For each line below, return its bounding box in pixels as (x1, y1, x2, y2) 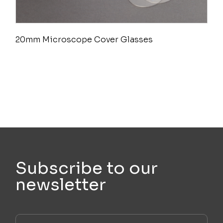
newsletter (15, 174, 107, 196)
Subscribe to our (15, 158, 158, 179)
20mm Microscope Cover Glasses (15, 34, 153, 45)
